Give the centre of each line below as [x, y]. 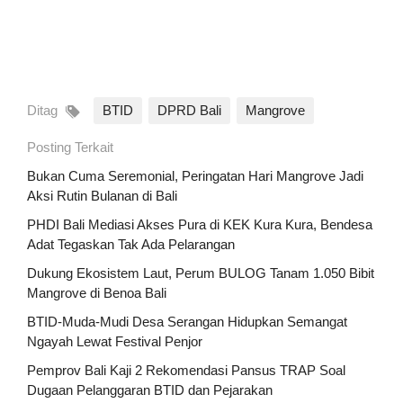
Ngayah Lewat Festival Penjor [115, 342]
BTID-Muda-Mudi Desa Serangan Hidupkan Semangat [187, 322]
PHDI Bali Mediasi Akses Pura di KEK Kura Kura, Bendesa [200, 225]
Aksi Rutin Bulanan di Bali [102, 196]
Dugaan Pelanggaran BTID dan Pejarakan [150, 390]
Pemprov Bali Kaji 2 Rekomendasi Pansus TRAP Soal [186, 371]
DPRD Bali [189, 111]
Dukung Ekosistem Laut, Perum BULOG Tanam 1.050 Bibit [201, 273]
